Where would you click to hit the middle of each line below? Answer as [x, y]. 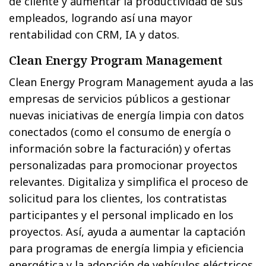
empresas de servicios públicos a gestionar [120, 98]
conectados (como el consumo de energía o [120, 132]
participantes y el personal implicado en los [121, 215]
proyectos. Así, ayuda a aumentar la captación [127, 231]
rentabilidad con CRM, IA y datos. [94, 34]
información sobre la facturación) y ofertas [120, 148]
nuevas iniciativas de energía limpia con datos [127, 115]
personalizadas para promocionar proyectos [123, 165]
